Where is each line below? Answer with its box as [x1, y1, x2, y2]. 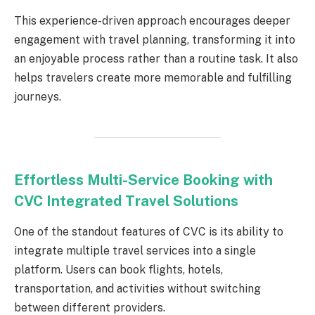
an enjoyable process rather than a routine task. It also [14, 51, 298, 65]
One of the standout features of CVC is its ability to [14, 225, 283, 239]
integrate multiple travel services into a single [14, 244, 256, 258]
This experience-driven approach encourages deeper [14, 13, 290, 27]
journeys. [14, 89, 61, 103]
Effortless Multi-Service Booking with [14, 171, 273, 188]
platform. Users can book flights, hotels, [14, 263, 223, 277]
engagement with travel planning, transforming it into [14, 32, 295, 46]
